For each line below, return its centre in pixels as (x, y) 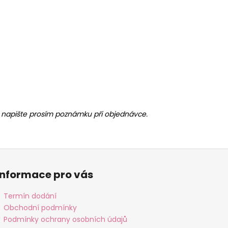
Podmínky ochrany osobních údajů (66, 220)
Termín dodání (30, 196)
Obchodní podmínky (40, 208)
